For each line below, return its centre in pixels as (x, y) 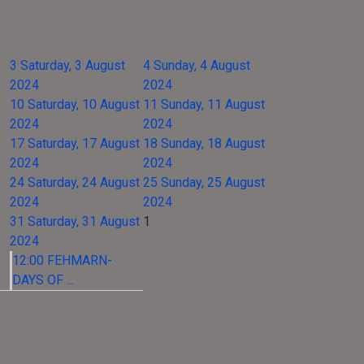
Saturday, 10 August (84, 104)
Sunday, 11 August (213, 104)
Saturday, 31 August (84, 221)
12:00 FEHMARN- (62, 260)
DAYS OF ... (43, 280)
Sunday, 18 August (213, 143)
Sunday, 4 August (202, 65)
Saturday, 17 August (84, 143)
